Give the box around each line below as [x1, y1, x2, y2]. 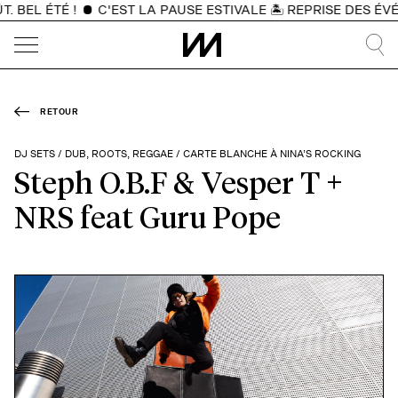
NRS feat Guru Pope [13, 203, 281, 235]
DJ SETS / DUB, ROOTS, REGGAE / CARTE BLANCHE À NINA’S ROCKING [13, 146, 361, 162]
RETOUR [40, 105, 79, 118]
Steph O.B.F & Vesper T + [13, 169, 343, 200]
